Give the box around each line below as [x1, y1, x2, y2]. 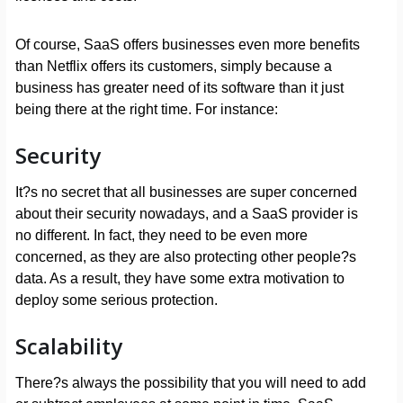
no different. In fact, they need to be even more [14, 228, 308, 244]
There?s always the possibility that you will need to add [14, 375, 366, 391]
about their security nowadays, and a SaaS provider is [14, 206, 358, 222]
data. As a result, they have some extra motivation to [14, 271, 345, 287]
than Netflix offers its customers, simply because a [14, 58, 332, 75]
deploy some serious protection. [14, 292, 218, 309]
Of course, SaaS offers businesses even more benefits [14, 37, 360, 53]
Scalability [14, 331, 122, 362]
